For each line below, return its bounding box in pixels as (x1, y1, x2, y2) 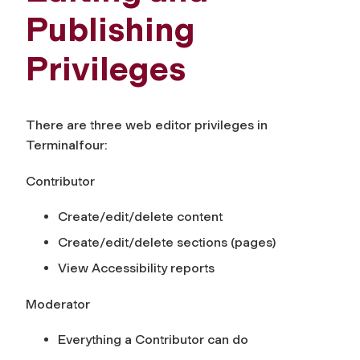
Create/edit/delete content (58, 208, 223, 224)
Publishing (26, 9, 195, 50)
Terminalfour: (26, 137, 108, 153)
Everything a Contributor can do (58, 331, 248, 347)
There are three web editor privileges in (26, 117, 268, 133)
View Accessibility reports (58, 260, 215, 276)
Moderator (26, 296, 90, 312)
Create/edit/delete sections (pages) (58, 234, 276, 250)
